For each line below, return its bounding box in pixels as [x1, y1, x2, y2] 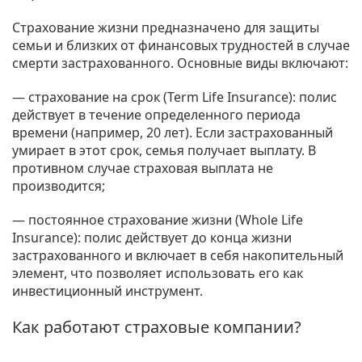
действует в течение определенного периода [12, 106, 301, 124]
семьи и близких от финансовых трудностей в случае [12, 36, 350, 55]
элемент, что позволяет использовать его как [12, 264, 303, 283]
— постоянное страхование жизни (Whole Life [12, 211, 303, 229]
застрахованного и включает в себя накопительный [12, 246, 343, 265]
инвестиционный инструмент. [12, 282, 203, 301]
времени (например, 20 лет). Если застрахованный [12, 124, 333, 142]
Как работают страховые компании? [12, 316, 301, 339]
